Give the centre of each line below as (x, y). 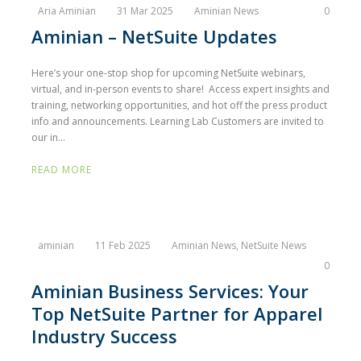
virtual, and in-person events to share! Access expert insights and (180, 89)
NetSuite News (274, 245)
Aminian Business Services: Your (170, 291)
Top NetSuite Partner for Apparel (177, 313)
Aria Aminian (67, 11)
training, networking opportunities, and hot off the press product (179, 105)
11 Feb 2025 (123, 245)
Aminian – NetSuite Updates (154, 36)
